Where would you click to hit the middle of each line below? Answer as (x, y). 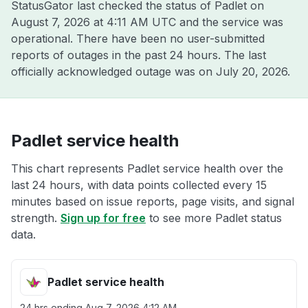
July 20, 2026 (252, 71)
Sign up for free (103, 218)
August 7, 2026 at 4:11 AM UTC (93, 22)
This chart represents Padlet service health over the (147, 168)
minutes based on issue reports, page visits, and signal (153, 201)
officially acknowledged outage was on (113, 71)
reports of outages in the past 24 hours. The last (139, 55)
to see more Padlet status (214, 218)
